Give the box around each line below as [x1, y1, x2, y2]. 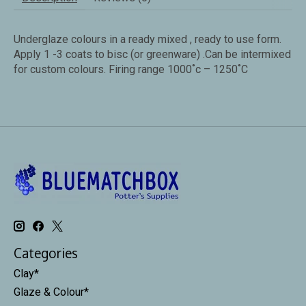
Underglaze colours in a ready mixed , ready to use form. [14, 32, 281, 46]
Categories [14, 244, 78, 262]
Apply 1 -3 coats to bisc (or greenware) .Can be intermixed [14, 47, 291, 61]
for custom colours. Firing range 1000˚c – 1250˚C [14, 62, 248, 76]
